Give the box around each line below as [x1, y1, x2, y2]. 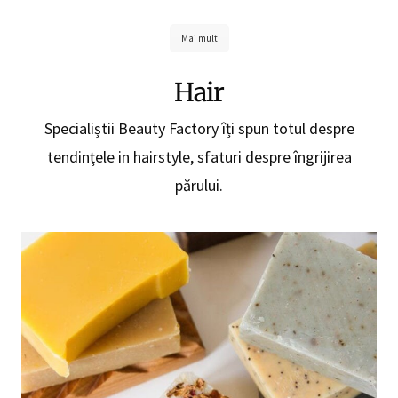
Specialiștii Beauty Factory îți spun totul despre [44, 117, 354, 139]
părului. [175, 174, 223, 195]
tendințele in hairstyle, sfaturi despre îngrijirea [46, 146, 352, 167]
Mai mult [180, 31, 218, 44]
